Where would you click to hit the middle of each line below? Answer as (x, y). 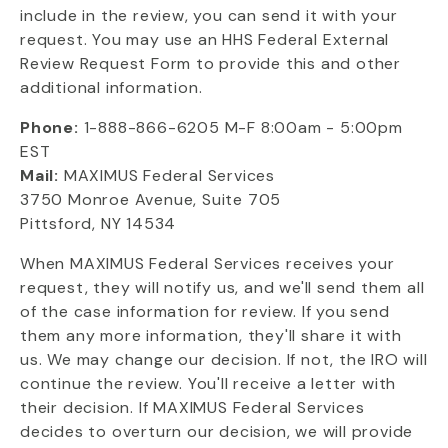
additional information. (111, 87)
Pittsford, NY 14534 (98, 223)
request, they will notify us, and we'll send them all (222, 287)
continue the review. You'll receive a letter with (208, 383)
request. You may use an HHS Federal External (205, 39)
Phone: (49, 127)
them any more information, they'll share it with (211, 335)
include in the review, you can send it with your (209, 15)
